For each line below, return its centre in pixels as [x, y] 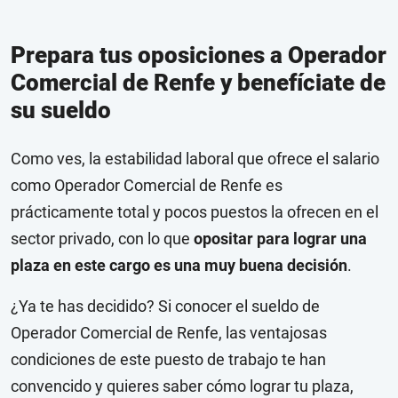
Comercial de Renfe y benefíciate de [198, 83]
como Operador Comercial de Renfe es [147, 186]
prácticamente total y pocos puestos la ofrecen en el [195, 212]
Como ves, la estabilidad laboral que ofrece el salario [195, 159]
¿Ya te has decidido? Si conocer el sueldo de [165, 306]
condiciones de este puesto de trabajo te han [168, 360]
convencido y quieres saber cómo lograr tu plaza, [182, 386]
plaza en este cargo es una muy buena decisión [179, 266]
